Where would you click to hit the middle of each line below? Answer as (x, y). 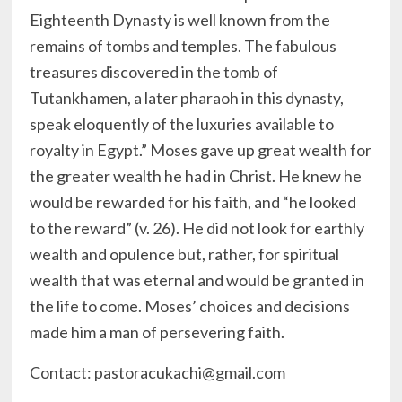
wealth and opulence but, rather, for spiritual (185, 254)
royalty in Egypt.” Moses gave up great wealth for (201, 150)
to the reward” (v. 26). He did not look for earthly (197, 228)
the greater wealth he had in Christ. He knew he (196, 176)
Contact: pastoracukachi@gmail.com (158, 373)
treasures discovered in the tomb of (154, 72)
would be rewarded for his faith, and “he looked (193, 202)
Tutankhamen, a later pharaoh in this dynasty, (187, 98)
